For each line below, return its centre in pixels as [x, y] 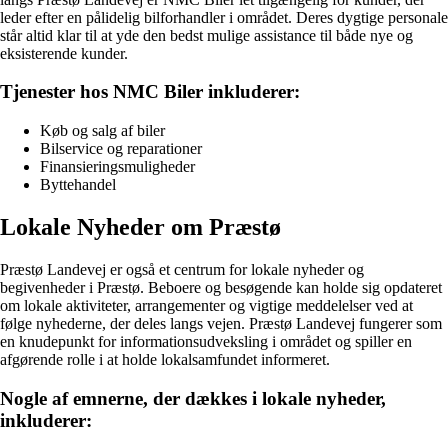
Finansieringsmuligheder [117, 167]
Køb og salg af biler [102, 131]
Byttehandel [78, 185]
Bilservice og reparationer [121, 149]
